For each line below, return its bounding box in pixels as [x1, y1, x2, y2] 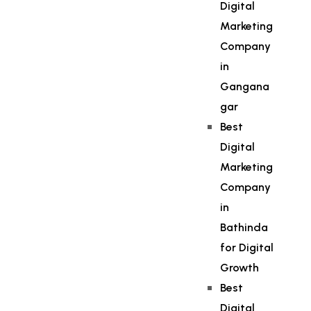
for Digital [220, 241, 274, 254]
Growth [220, 261, 260, 274]
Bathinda [220, 221, 269, 234]
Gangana [220, 80, 270, 93]
